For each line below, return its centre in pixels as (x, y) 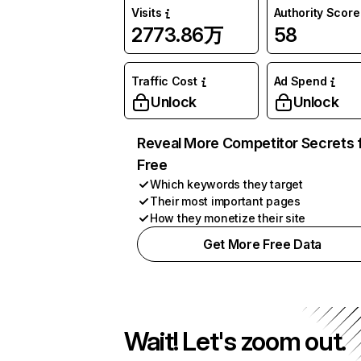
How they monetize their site (228, 218)
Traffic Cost (164, 81)
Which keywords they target (226, 184)
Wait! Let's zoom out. (235, 341)
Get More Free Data (262, 244)
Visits (147, 12)
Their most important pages (225, 201)
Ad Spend (300, 81)
